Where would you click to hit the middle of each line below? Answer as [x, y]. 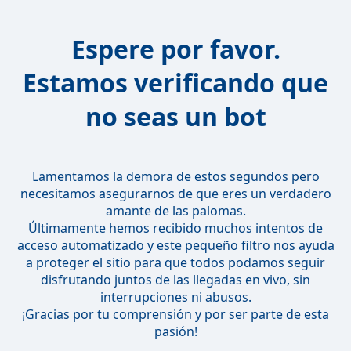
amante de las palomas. [175, 210]
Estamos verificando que [175, 83]
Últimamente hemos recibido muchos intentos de [175, 228]
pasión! [175, 331]
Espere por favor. [175, 49]
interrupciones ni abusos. [175, 297]
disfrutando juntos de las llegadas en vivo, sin [175, 279]
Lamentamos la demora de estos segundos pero [175, 176]
